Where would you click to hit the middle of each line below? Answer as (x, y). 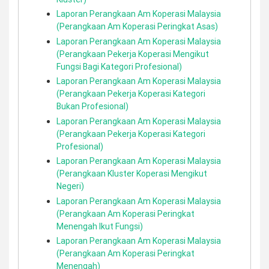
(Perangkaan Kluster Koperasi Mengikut (132, 174)
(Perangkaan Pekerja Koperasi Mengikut (133, 54)
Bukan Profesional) (92, 106)
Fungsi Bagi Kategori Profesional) (119, 66)
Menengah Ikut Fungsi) (100, 226)
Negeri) (70, 186)
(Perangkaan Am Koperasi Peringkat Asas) (137, 26)
